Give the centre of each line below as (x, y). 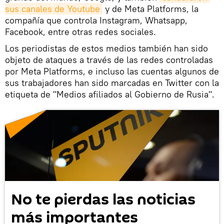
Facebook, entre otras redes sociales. (80, 31)
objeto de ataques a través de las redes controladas (109, 59)
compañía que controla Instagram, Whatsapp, (96, 20)
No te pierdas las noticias (103, 200)
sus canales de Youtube (52, 8)
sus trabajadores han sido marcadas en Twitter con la (112, 82)
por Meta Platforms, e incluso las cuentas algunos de (112, 71)
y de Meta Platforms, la (150, 8)
